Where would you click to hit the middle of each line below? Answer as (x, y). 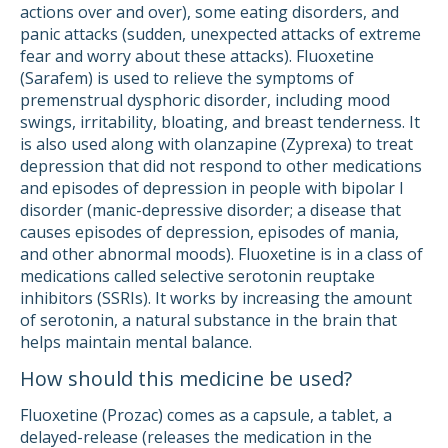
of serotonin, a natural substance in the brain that (208, 320)
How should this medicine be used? (186, 378)
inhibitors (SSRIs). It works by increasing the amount (216, 298)
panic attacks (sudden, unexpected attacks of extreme (220, 34)
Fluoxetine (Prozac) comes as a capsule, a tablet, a (206, 415)
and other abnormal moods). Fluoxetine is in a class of (221, 254)
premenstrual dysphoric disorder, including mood (205, 100)
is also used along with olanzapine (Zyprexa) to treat (216, 144)
